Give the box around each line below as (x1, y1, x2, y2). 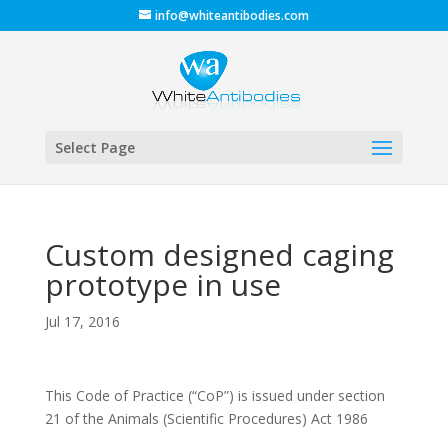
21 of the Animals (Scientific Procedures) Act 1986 (44, 409, 368, 428)
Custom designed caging (44, 234, 394, 275)
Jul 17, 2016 (44, 312, 120, 331)
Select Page (54, 138, 135, 157)
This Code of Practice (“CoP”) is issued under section (44, 386, 385, 405)
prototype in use (44, 264, 281, 305)
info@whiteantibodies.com (154, 7, 309, 24)
